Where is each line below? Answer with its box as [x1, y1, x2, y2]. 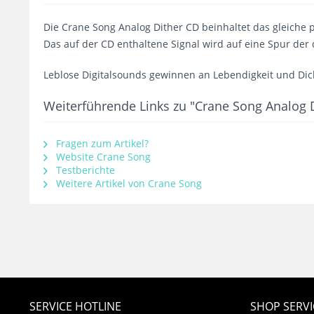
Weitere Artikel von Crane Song [53, 177, 202, 190]
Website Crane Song [53, 150, 151, 163]
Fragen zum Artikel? [53, 137, 149, 150]
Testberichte [53, 163, 115, 177]
